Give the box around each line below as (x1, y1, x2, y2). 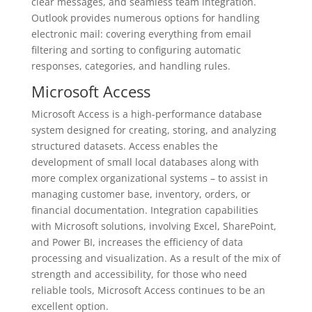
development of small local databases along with (31, 155, 259, 169)
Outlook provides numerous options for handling (31, 11, 260, 24)
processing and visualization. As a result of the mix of (31, 251, 281, 265)
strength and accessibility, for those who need (31, 267, 247, 281)
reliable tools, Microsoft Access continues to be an (31, 283, 265, 297)
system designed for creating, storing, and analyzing (31, 123, 276, 136)
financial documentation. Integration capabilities (31, 203, 258, 217)
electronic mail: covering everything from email (31, 27, 251, 40)
